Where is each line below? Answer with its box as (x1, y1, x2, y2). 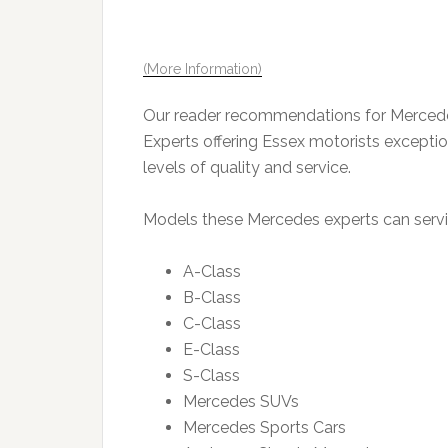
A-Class (183, 262, 241, 281)
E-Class (183, 340, 240, 359)
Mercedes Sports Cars (183, 418, 346, 437)
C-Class (183, 314, 241, 333)
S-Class (183, 366, 240, 385)
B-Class (183, 288, 241, 307)
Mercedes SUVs (183, 392, 299, 411)
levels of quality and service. (143, 158, 351, 177)
